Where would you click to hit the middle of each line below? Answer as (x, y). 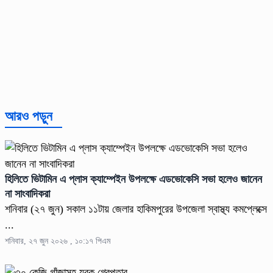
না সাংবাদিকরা (27, 194)
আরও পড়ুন (29, 116)
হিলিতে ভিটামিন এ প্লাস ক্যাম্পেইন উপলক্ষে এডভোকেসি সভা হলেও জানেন (133, 179)
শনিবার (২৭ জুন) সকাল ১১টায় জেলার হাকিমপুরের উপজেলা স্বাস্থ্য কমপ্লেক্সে (136, 209)
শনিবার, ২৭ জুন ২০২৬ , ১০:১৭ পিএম (58, 241)
